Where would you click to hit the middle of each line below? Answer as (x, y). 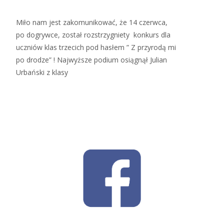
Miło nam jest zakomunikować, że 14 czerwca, (92, 22)
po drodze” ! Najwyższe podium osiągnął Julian (91, 60)
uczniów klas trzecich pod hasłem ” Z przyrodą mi (96, 47)
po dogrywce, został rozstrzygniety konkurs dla (93, 35)
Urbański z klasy (42, 72)
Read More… (38, 91)
